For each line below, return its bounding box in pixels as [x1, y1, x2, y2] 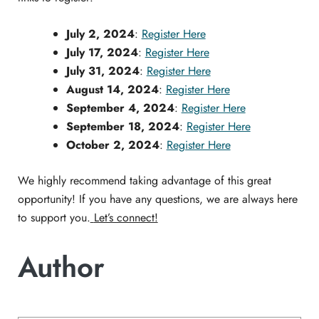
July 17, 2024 [66, 44, 138, 61]
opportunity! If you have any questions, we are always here [17, 191, 298, 208]
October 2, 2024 [66, 137, 159, 154]
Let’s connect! [93, 209, 158, 226]
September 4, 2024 [66, 100, 174, 117]
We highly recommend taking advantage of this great [17, 172, 271, 189]
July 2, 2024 [66, 26, 135, 43]
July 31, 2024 [66, 63, 140, 80]
